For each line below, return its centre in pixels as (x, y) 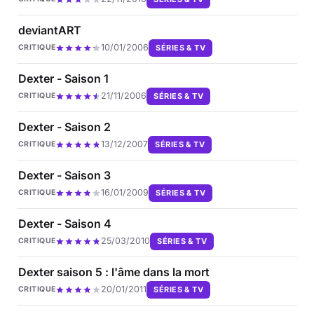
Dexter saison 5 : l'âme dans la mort (114, 272)
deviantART (50, 30)
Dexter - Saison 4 (65, 223)
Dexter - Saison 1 (63, 78)
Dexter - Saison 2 (64, 127)
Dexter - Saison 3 (64, 175)
